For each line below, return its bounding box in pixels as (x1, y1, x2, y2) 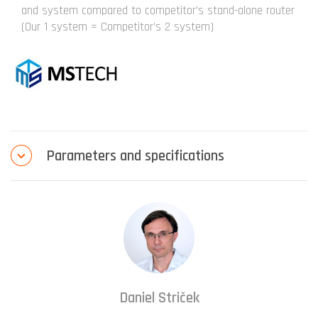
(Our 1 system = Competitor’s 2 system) (21, 19, 214, 35)
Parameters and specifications (46, 146, 224, 165)
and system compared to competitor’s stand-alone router (21, 3, 295, 18)
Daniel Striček (119, 288, 199, 307)
